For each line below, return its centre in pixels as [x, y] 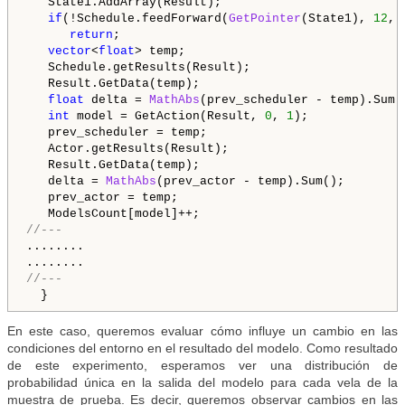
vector [70, 52]
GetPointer [265, 19]
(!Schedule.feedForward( [146, 19]
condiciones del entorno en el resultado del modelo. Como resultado [202, 348]
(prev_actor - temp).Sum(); [250, 182]
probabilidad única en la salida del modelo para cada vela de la [202, 383]
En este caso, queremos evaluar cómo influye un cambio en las [202, 331]
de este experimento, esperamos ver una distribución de [202, 366]
